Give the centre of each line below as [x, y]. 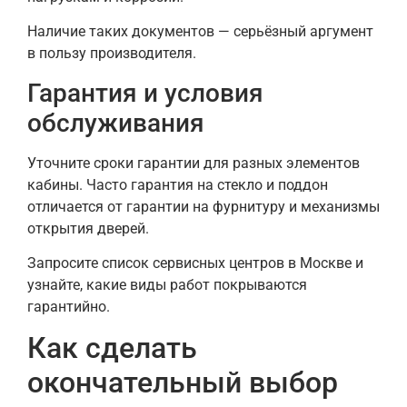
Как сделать [112, 348]
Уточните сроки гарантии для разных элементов [194, 163]
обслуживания [116, 123]
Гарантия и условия [145, 93]
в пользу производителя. [112, 54]
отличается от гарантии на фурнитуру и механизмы [203, 206]
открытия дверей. [88, 228]
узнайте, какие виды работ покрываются [167, 284]
